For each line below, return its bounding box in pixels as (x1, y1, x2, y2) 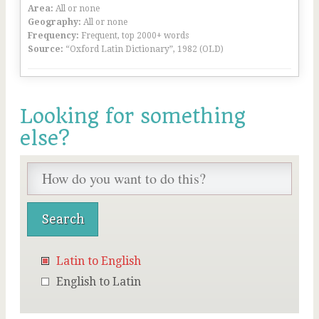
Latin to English (56, 254, 141, 268)
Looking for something (20, 105, 246, 128)
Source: (28, 44, 63, 54)
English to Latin (56, 275, 141, 288)
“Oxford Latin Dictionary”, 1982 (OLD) (66, 44, 224, 54)
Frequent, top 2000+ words (81, 31, 189, 41)
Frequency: (28, 31, 79, 41)
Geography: (28, 17, 81, 27)
